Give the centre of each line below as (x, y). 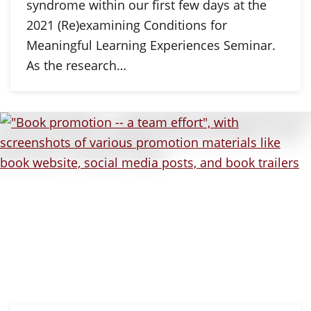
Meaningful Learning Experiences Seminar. (151, 45)
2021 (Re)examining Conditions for (126, 25)
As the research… (76, 65)
